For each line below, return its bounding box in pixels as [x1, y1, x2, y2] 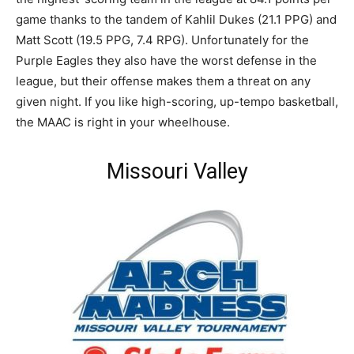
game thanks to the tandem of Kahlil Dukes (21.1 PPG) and [16, 11, 337, 27]
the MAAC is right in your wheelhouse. [16, 114, 230, 130]
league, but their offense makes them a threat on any [16, 73, 311, 88]
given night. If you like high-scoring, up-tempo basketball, [16, 93, 338, 109]
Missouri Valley [106, 158, 248, 184]
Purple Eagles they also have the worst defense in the [16, 52, 317, 68]
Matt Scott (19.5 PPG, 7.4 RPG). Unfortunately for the [16, 32, 309, 47]
